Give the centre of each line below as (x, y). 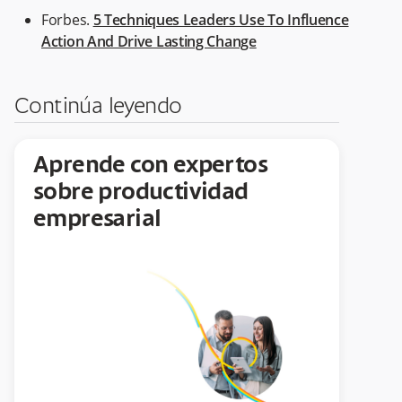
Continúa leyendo (98, 107)
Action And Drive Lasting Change (149, 41)
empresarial (97, 219)
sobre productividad (141, 192)
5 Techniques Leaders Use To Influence (221, 19)
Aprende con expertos (150, 166)
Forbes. (67, 19)
